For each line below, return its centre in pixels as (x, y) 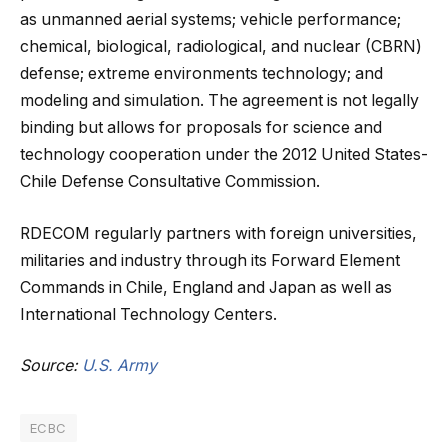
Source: (51, 366)
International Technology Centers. (148, 314)
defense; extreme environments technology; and (201, 74)
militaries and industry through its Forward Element (210, 260)
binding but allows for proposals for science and (201, 128)
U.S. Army (119, 366)
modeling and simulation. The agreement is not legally (219, 101)
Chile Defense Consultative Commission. (170, 182)
